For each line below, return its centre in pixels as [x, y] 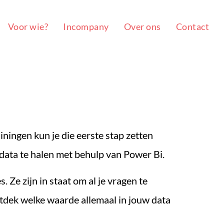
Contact [192, 26]
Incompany [86, 26]
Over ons [142, 26]
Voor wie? [28, 26]
